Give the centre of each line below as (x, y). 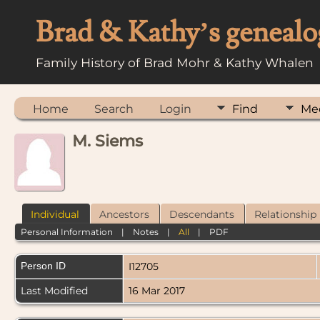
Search (114, 109)
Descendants (202, 214)
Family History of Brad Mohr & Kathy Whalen (175, 62)
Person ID (43, 266)
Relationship (285, 214)
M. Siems (107, 141)
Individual (55, 214)
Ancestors (124, 214)
